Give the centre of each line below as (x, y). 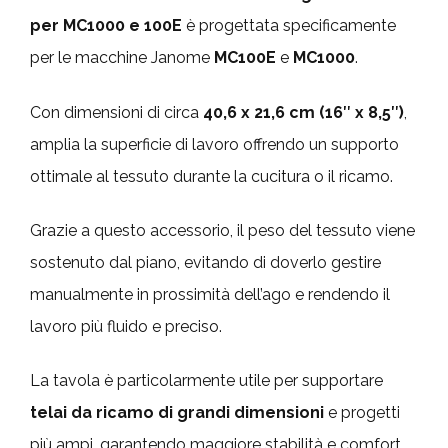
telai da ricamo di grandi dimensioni (177, 413)
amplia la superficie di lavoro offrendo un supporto (214, 144)
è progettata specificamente (289, 26)
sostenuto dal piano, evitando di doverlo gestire (205, 262)
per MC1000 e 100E (106, 26)
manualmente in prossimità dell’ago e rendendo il (210, 294)
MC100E (245, 58)
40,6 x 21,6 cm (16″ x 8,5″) (303, 112)
